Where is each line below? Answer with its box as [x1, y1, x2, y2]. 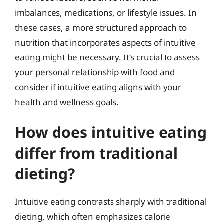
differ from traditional [15, 143, 178, 163]
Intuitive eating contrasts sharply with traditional [15, 196, 207, 207]
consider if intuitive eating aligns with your [15, 81, 181, 93]
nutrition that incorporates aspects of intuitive [15, 36, 196, 48]
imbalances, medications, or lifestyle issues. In [15, 6, 197, 18]
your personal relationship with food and [15, 66, 175, 78]
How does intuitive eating [15, 122, 207, 142]
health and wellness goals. [15, 96, 119, 108]
